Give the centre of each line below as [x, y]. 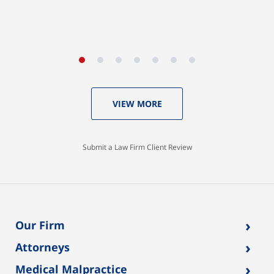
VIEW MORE [137, 103]
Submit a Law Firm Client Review [137, 147]
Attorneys [43, 247]
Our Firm [40, 225]
